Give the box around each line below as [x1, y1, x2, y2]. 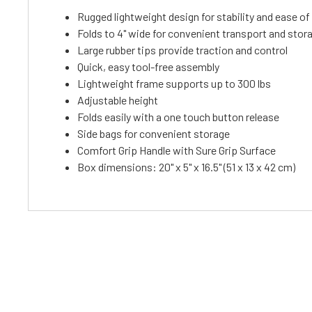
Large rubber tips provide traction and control [77, 43, 288, 56]
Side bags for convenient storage [77, 127, 230, 140]
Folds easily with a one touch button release [77, 110, 279, 123]
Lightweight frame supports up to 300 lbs [77, 77, 271, 90]
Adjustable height [77, 93, 158, 107]
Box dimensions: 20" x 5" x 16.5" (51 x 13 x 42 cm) [77, 160, 295, 173]
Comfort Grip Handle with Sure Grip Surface [77, 143, 276, 157]
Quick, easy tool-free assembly [77, 60, 219, 73]
